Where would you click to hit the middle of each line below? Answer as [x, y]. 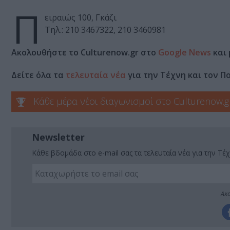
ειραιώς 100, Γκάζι [81, 18]
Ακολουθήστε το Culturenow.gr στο [85, 53]
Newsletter [58, 137]
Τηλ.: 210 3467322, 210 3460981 [105, 30]
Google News [185, 53]
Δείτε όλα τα [39, 75]
